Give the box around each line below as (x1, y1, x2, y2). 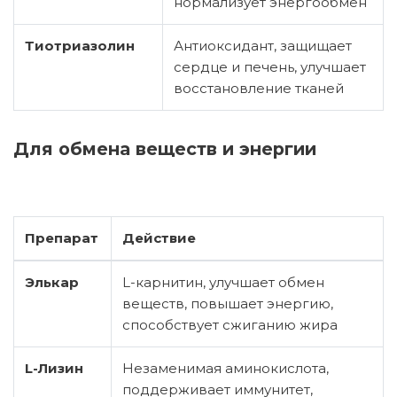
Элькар (25, 273, 79, 291)
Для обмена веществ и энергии (29, 137, 316, 160)
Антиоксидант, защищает (174, 36, 352, 54)
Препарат (25, 229, 98, 246)
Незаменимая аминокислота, (122, 359, 329, 377)
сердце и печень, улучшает (174, 58, 366, 75)
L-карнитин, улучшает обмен (122, 273, 324, 291)
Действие (122, 229, 196, 246)
